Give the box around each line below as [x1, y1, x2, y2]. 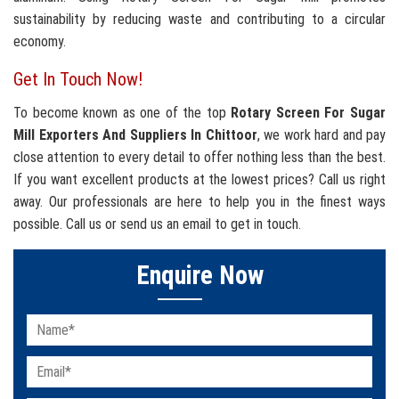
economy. [13, 33, 66, 51]
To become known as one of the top [13, 104, 232, 122]
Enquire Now [135, 260, 264, 291]
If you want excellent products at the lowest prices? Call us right [13, 171, 386, 189]
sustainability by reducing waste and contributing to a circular [13, 11, 386, 28]
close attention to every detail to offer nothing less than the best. [13, 149, 386, 167]
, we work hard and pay [256, 126, 386, 144]
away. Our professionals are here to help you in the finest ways [13, 193, 386, 211]
